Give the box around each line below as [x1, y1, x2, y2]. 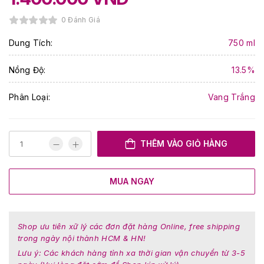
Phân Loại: [9, 92, 51, 102]
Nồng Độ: [9, 65, 46, 75]
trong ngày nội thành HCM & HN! [18, 233, 146, 243]
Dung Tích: [9, 38, 53, 48]
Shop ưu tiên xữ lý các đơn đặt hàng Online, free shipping [18, 222, 240, 231]
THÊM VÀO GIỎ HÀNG [140, 138, 227, 148]
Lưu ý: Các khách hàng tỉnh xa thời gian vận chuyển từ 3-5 [18, 248, 245, 258]
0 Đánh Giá [61, 15, 100, 24]
